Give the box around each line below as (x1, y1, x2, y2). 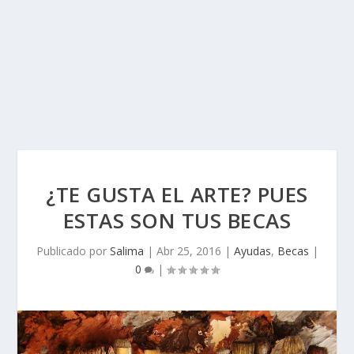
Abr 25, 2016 (156, 243, 221, 258)
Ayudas (233, 243, 271, 258)
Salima (109, 243, 144, 258)
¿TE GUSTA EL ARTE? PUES (46, 180, 308, 209)
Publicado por (36, 243, 110, 258)
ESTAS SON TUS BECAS (62, 206, 292, 235)
